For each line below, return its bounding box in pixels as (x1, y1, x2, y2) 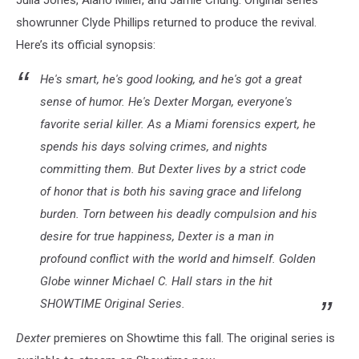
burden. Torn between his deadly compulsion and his (40, 207, 317, 222)
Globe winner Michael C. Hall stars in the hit (40, 274, 272, 289)
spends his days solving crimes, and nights (40, 139, 268, 155)
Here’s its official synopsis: (16, 38, 155, 53)
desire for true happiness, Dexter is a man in (40, 229, 274, 244)
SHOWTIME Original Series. (40, 296, 185, 312)
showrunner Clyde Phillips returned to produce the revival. (16, 15, 317, 30)
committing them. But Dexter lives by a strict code (40, 162, 306, 177)
